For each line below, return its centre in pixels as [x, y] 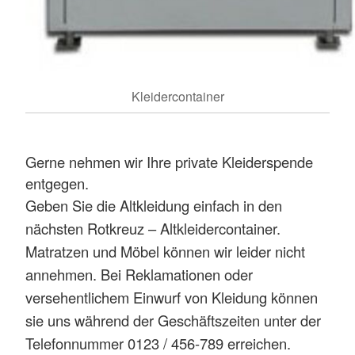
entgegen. [57, 183]
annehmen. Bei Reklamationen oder [139, 274]
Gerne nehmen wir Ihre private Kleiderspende [169, 161]
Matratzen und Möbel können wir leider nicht [165, 251]
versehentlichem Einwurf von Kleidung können [172, 297]
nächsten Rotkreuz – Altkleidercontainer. [153, 228]
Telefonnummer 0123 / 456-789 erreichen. [158, 343]
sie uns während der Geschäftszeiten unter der [173, 320]
